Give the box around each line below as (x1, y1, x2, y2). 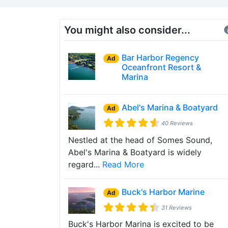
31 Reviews (161, 204, 192, 211)
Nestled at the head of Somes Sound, (68, 134, 212, 145)
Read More (102, 159, 144, 169)
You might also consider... (64, 24, 190, 36)
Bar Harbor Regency (121, 52, 199, 63)
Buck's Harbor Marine (121, 186, 205, 197)
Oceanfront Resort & (121, 62, 201, 72)
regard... (68, 159, 102, 169)
